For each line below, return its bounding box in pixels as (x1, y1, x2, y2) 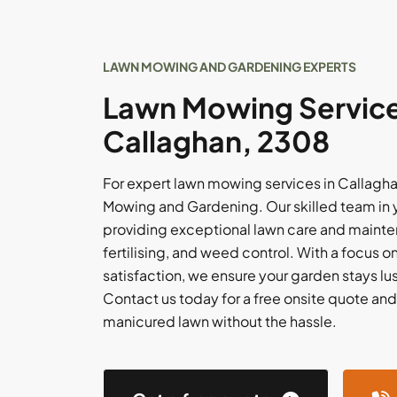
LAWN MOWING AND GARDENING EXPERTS (103, 58, 356, 74)
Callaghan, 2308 (103, 123, 330, 159)
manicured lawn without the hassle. (103, 312, 337, 331)
